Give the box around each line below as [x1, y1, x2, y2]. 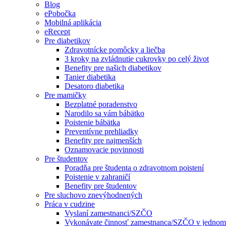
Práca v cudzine [44, 200, 95, 208]
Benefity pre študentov [65, 182, 137, 190]
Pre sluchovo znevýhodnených [44, 191, 142, 199]
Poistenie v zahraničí [65, 173, 130, 181]
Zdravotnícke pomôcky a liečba [65, 45, 165, 54]
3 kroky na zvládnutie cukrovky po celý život [65, 54, 209, 63]
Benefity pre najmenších [65, 136, 142, 145]
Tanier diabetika [65, 73, 116, 81]
